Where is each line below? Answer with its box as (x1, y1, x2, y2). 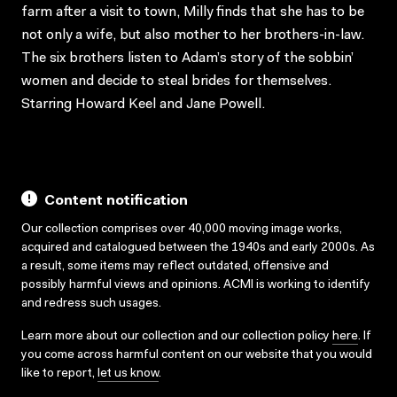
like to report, (21, 367, 97, 380)
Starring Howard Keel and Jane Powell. (21, 97, 265, 112)
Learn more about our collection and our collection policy (21, 330, 332, 343)
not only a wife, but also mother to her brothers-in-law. (21, 27, 364, 43)
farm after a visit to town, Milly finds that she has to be (21, 4, 364, 19)
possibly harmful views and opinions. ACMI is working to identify (21, 278, 370, 292)
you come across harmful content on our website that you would (21, 348, 372, 362)
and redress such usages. (21, 297, 161, 310)
